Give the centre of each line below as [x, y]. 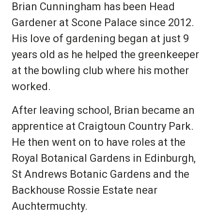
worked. [31, 86]
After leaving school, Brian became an [103, 110]
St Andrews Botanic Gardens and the [101, 174]
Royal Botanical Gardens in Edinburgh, [104, 158]
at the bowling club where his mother [100, 70]
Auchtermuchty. [50, 206]
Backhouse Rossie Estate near [85, 190]
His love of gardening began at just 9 [100, 38]
